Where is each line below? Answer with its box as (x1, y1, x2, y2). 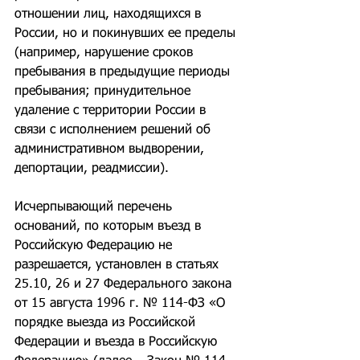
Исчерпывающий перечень (14, 201, 176, 214)
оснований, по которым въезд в (14, 220, 205, 233)
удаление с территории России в (14, 104, 210, 117)
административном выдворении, (14, 143, 208, 156)
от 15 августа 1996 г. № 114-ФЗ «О (14, 297, 229, 310)
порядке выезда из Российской (14, 317, 199, 329)
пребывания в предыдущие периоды (14, 66, 234, 79)
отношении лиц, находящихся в (14, 8, 205, 21)
